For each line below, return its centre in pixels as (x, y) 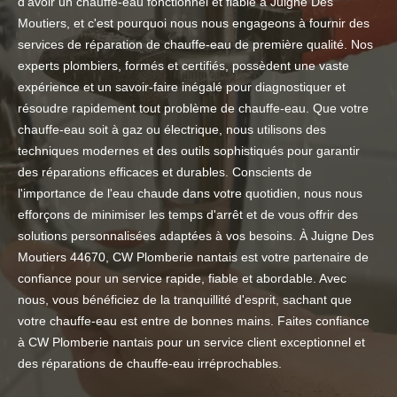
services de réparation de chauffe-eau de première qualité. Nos (195, 45)
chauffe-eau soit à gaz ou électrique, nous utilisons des (172, 130)
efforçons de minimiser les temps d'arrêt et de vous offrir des (188, 215)
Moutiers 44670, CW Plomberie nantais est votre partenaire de (193, 257)
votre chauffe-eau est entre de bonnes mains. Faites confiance (194, 321)
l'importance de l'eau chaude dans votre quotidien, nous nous (190, 194)
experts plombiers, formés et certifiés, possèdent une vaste (183, 66)
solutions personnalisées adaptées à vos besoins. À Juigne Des (196, 236)
